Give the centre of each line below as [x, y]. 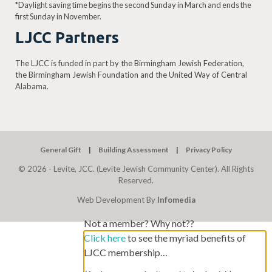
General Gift [61, 150]
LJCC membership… [126, 252]
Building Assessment [134, 150]
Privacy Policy [209, 150]
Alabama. [32, 87]
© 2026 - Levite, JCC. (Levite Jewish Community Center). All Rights [136, 168]
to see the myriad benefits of [186, 237]
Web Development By [117, 199]
